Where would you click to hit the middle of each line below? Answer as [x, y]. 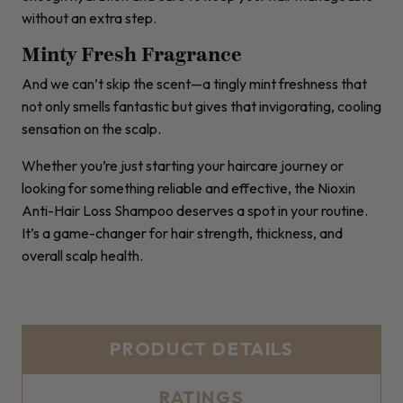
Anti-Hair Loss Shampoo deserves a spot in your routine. [195, 211]
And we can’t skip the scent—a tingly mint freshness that [194, 84]
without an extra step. [89, 18]
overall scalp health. [82, 256]
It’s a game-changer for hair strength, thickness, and [182, 233]
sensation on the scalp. [91, 129]
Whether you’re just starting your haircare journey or [183, 166]
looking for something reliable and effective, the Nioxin [188, 188]
